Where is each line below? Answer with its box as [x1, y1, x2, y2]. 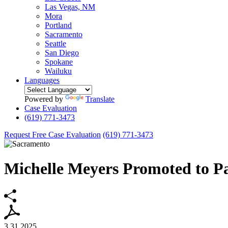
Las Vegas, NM [45, 3, 95, 11]
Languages [24, 76, 60, 84]
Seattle [45, 39, 66, 48]
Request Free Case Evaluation [4, 130, 101, 139]
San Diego [45, 48, 79, 57]
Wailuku [45, 67, 72, 75]
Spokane [45, 58, 73, 66]
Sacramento [45, 30, 82, 39]
